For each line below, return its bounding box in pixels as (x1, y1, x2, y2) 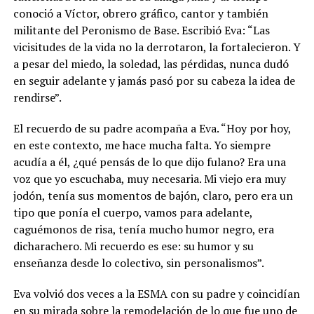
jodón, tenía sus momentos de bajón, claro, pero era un (13, 187, 293, 203)
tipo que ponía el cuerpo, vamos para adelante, (13, 204, 252, 220)
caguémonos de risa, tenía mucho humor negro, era (13, 221, 274, 237)
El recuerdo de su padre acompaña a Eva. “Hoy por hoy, (13, 120, 291, 136)
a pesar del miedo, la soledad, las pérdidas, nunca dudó (13, 55, 289, 71)
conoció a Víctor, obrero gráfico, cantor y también (13, 5, 268, 21)
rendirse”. (13, 89, 62, 105)
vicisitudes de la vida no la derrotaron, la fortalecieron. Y (13, 39, 301, 55)
